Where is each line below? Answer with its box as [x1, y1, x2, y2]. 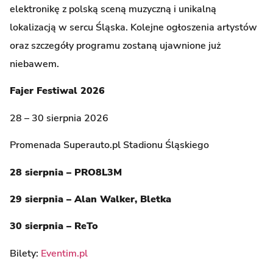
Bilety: [10, 246, 41, 260]
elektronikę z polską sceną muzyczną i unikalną [10, 2, 216, 16]
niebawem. [10, 57, 62, 71]
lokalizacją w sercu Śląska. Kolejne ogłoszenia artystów [10, 20, 257, 34]
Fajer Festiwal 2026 [10, 84, 105, 98]
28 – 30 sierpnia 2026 [10, 111, 108, 125]
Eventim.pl [41, 246, 88, 260]
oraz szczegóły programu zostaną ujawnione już [10, 38, 221, 52]
